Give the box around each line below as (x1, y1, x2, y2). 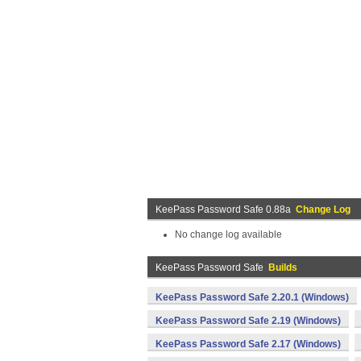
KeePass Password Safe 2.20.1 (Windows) (156, 292, 349, 303)
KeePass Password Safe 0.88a (156, 204, 296, 215)
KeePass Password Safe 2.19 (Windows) (156, 315, 341, 326)
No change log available (175, 229, 282, 240)
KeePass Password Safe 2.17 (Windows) (156, 338, 341, 350)
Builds (268, 262, 297, 273)
